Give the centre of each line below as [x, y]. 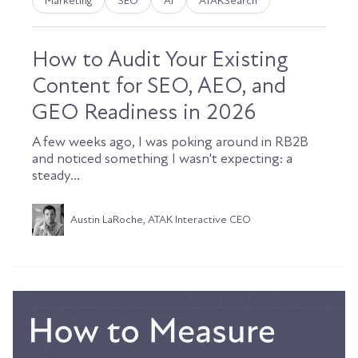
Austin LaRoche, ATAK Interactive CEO [161, 220]
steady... [56, 176]
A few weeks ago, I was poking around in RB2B [170, 142]
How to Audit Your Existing [160, 60]
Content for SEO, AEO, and [159, 86]
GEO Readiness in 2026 [144, 112]
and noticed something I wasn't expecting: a [162, 159]
